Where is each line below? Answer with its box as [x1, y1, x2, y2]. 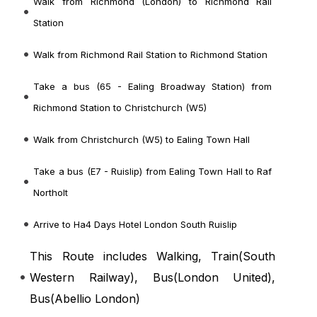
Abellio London [54, 292, 137, 306]
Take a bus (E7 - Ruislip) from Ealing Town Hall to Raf [33, 166, 272, 178]
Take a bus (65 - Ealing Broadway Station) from [33, 81, 272, 93]
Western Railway [30, 270, 131, 285]
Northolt [33, 187, 69, 199]
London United [177, 270, 268, 285]
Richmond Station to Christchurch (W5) [33, 102, 207, 114]
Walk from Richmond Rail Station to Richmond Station [33, 49, 268, 61]
